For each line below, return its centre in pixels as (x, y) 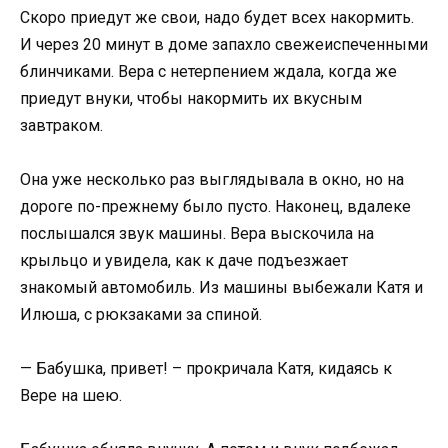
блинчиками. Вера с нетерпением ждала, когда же (208, 71)
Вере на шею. (71, 396)
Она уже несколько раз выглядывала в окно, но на (212, 179)
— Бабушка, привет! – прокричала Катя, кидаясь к (206, 369)
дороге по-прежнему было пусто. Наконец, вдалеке (215, 206)
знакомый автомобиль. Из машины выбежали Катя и (221, 287)
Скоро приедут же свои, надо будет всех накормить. (217, 17)
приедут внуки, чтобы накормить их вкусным (191, 98)
